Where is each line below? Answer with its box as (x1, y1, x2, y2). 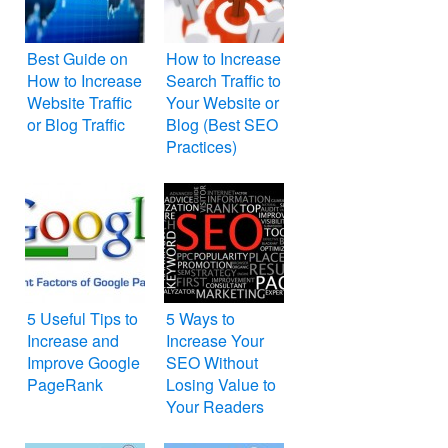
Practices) (166, 135, 237, 159)
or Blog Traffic (27, 113, 125, 137)
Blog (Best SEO (166, 113, 278, 137)
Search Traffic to (166, 69, 281, 93)
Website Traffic (27, 91, 132, 115)
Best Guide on (27, 47, 128, 71)
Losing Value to (166, 373, 276, 397)
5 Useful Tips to (27, 307, 138, 331)
